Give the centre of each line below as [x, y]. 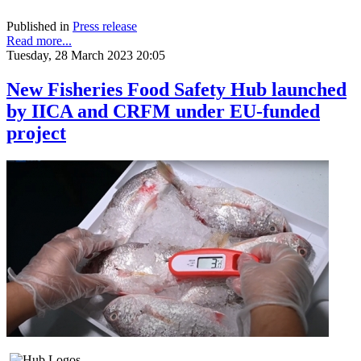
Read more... [39, 41]
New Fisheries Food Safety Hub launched [176, 90]
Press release [105, 27]
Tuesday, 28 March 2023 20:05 [86, 56]
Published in [38, 27]
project [36, 133]
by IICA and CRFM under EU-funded [163, 112]
